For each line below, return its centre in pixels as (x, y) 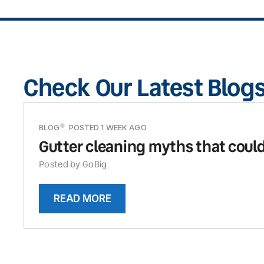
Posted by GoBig (73, 164)
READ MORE (82, 198)
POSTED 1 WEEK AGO (108, 127)
